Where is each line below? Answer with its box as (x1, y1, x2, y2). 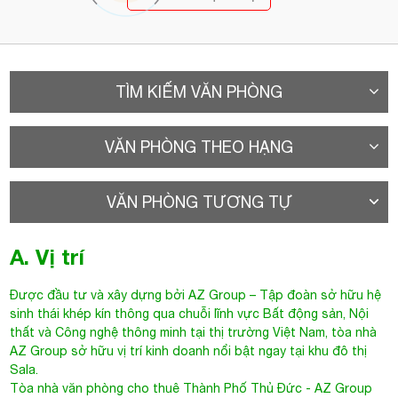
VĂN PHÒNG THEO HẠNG (105, 138, 293, 156)
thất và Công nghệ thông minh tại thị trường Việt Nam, (10, 325, 332, 339)
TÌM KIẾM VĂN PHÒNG (115, 83, 283, 101)
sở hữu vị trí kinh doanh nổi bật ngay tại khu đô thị (71, 344, 368, 358)
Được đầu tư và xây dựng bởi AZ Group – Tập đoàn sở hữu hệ (10, 288, 382, 302)
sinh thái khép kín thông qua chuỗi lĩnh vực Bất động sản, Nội (10, 306, 370, 321)
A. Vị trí (10, 244, 85, 269)
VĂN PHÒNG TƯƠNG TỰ (106, 193, 292, 211)
